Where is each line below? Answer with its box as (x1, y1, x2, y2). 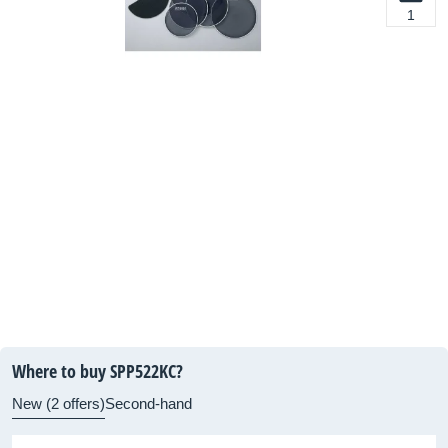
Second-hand (105, 395, 192, 412)
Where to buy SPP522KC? (12, 359, 183, 383)
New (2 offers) (12, 395, 105, 412)
